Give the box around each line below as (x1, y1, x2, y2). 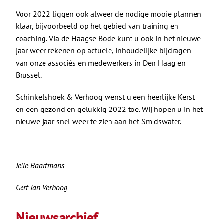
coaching (15, 33, 46, 43)
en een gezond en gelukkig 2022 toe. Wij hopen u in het (15, 104, 203, 114)
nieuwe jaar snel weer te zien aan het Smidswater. (15, 116, 181, 126)
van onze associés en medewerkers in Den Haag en (15, 57, 186, 67)
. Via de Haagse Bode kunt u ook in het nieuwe (45, 33, 201, 43)
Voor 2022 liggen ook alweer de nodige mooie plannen (15, 8, 201, 19)
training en (142, 21, 178, 31)
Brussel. (15, 69, 42, 80)
